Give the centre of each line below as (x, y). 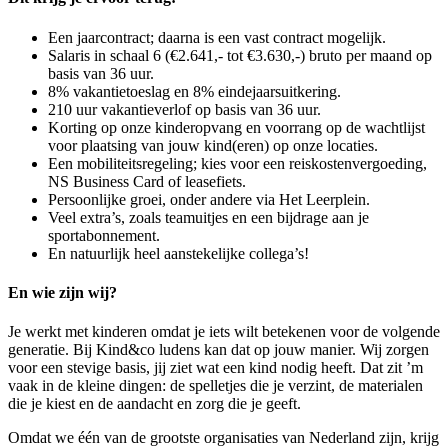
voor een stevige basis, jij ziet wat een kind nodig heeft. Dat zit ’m (215, 368)
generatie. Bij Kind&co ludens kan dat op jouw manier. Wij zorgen (218, 350)
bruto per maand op (368, 55)
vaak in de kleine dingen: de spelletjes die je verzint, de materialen (215, 386)
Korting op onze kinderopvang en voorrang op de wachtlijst (236, 127)
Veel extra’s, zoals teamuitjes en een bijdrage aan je (208, 217)
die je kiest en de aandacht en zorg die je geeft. (154, 404)
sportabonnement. (104, 235)
